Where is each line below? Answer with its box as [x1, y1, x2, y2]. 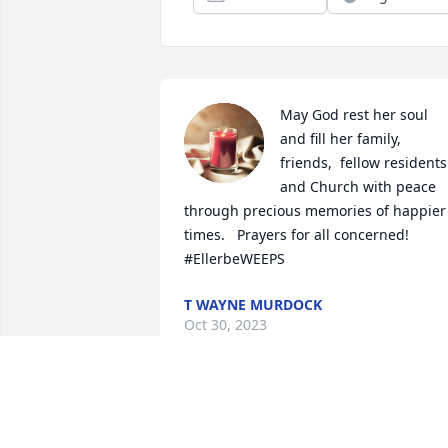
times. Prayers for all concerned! [184, 225, 409, 245]
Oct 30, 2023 [184, 315, 267, 335]
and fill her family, [280, 129, 401, 149]
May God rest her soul [280, 105, 428, 125]
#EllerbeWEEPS [184, 249, 285, 269]
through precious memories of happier [184, 201, 446, 221]
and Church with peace [280, 177, 436, 197]
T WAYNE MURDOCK [184, 295, 322, 315]
